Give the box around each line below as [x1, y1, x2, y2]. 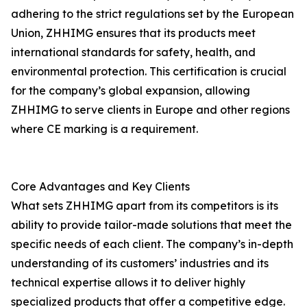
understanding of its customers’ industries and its [11, 256, 269, 270]
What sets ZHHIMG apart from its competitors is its [11, 199, 278, 212]
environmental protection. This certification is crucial [11, 64, 286, 78]
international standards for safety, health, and [11, 45, 256, 59]
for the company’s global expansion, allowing [11, 84, 250, 97]
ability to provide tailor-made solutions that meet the [11, 218, 292, 232]
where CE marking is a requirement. [11, 122, 198, 136]
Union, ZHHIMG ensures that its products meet [11, 26, 256, 40]
